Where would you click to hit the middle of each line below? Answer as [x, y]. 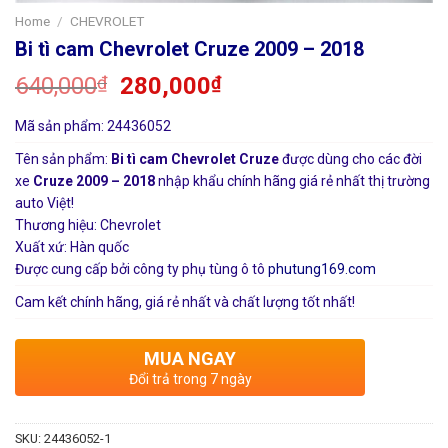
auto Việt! [44, 203]
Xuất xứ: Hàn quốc [72, 247]
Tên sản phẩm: [61, 159]
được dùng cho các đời [350, 159]
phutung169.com [322, 269]
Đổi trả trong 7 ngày [190, 379]
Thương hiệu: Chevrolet [88, 225]
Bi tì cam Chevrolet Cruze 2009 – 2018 [189, 49]
